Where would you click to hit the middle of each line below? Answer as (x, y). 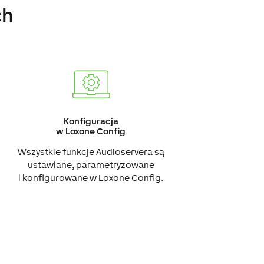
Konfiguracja (91, 121)
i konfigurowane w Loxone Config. (91, 177)
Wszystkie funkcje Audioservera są (91, 151)
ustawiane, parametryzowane (91, 164)
